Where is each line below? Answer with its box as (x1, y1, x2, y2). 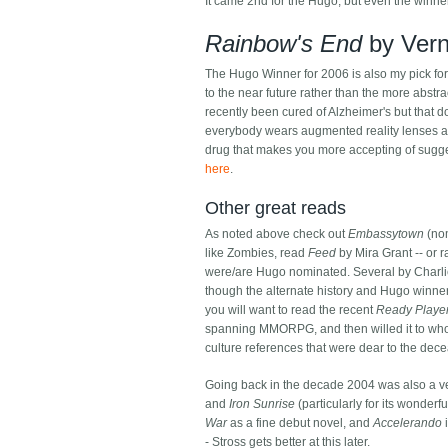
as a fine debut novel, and (227, 416, 374, 431)
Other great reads (205, 198, 347, 219)
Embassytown (348, 227, 425, 242)
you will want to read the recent (205, 303, 377, 318)
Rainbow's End (205, 30, 363, 58)
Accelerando (373, 416, 443, 431)
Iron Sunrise (229, 397, 296, 412)
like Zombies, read (205, 246, 309, 261)
